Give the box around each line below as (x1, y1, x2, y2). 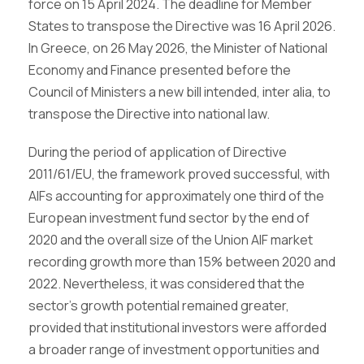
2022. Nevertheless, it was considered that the (28, 275, 305, 292)
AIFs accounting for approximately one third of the (28, 187, 324, 205)
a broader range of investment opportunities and (28, 340, 319, 358)
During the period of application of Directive (28, 143, 287, 161)
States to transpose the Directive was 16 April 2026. (28, 17, 336, 35)
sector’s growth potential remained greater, (28, 297, 289, 314)
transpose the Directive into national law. (28, 105, 270, 123)
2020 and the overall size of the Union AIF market (28, 231, 313, 249)
